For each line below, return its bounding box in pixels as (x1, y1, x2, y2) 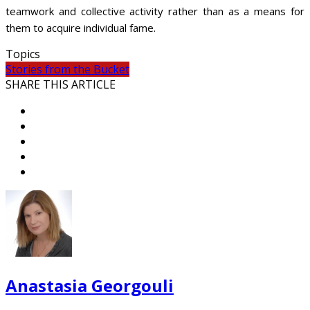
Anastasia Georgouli (6, 273, 174, 297)
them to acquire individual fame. (6, 20, 156, 35)
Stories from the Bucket (6, 61, 129, 77)
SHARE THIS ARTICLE (6, 76, 116, 92)
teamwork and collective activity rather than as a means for (6, 3, 304, 18)
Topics (6, 46, 40, 62)
